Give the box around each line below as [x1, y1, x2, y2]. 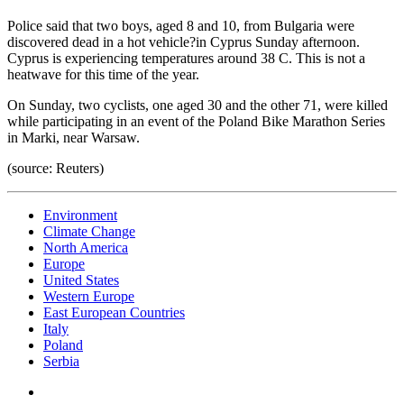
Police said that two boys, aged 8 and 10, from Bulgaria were [7, 17, 354, 33]
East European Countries [43, 304, 185, 320]
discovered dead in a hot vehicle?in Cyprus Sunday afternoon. [7, 33, 360, 50]
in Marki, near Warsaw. [7, 129, 140, 145]
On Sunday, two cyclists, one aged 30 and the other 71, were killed [7, 96, 388, 113]
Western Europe [43, 288, 134, 304]
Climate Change [43, 223, 135, 239]
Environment [43, 207, 117, 223]
